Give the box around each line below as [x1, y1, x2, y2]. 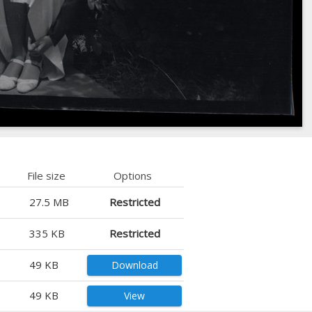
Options [114, 168, 152, 182]
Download [111, 258, 158, 272]
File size [27, 168, 65, 182]
